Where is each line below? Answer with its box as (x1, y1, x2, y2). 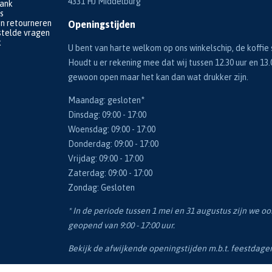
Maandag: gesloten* (68, 95, 144, 106)
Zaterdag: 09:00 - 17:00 (68, 168, 152, 178)
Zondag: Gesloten (68, 183, 135, 193)
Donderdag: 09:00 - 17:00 (68, 139, 158, 149)
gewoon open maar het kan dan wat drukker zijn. (68, 72, 248, 83)
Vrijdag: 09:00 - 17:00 (68, 154, 143, 164)
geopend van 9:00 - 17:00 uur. (68, 220, 175, 231)
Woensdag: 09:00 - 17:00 (68, 124, 155, 135)
